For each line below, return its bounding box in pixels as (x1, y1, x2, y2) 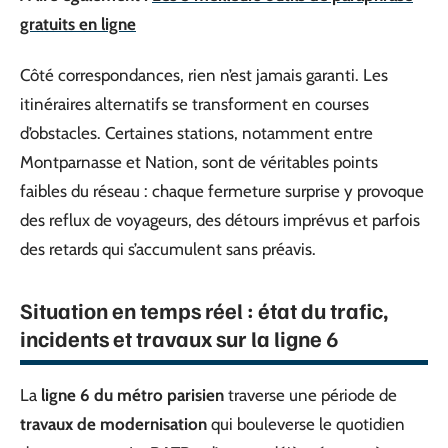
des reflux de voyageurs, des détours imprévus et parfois (20, 210, 420, 230)
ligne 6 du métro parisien (41, 385, 224, 405)
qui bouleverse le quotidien (207, 414, 405, 434)
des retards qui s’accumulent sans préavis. (20, 239, 316, 259)
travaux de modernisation (20, 414, 207, 434)
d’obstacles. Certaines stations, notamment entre (20, 123, 373, 143)
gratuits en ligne (20, 13, 136, 34)
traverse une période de (224, 385, 397, 405)
